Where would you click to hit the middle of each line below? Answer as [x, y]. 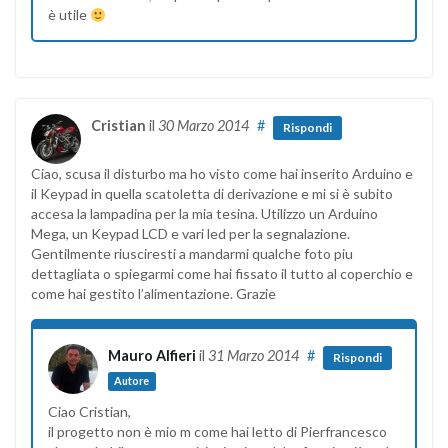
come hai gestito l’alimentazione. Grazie [153, 294]
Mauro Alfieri [152, 356]
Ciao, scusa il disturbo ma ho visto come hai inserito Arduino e [222, 174]
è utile [69, 15]
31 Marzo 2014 [253, 356]
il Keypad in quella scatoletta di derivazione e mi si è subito [212, 194]
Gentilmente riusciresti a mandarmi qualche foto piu [192, 254]
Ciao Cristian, [89, 412]
